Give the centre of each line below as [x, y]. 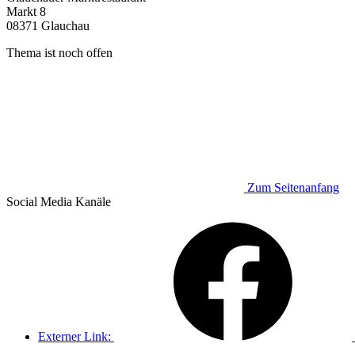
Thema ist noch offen [59, 52]
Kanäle [92, 201]
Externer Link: [74, 336]
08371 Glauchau [48, 25]
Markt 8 [26, 11]
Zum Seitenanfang [293, 187]
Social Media [39, 201]
